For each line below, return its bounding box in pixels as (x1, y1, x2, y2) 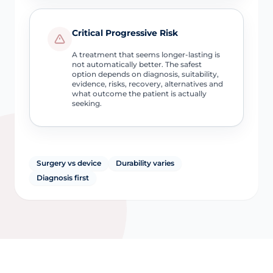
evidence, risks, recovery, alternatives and (71, 79, 223, 88)
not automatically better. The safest (71, 59, 202, 69)
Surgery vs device (37, 158, 101, 168)
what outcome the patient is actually (71, 88, 207, 98)
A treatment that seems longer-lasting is (71, 49, 220, 59)
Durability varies (116, 158, 174, 168)
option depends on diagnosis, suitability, (71, 69, 219, 79)
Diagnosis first (37, 172, 89, 182)
